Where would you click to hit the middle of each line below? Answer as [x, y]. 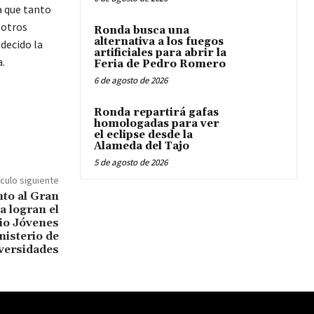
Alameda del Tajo [142, 146]
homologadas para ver [157, 124]
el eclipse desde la [143, 135]
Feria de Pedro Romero [160, 64]
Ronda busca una [142, 30]
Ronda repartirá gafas [156, 112]
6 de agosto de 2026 [131, 80]
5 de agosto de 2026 [131, 162]
